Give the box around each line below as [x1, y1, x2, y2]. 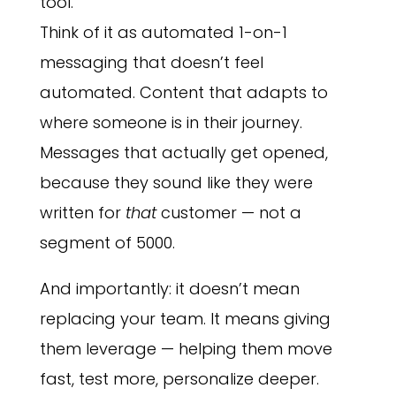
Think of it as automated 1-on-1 [39, 21, 287, 44]
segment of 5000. [39, 232, 175, 255]
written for [39, 202, 121, 225]
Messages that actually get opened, [39, 141, 328, 164]
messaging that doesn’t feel [39, 51, 263, 74]
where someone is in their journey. [39, 111, 302, 134]
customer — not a [160, 202, 301, 225]
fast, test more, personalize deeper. [39, 368, 319, 391]
